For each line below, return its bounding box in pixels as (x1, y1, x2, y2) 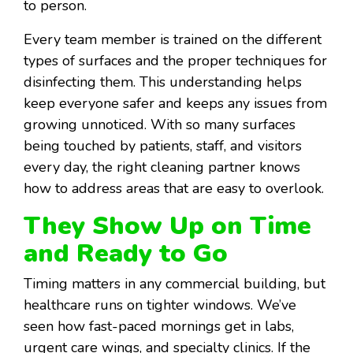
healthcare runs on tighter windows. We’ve (24, 295, 296, 315)
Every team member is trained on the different (24, 30, 321, 50)
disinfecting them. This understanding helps (24, 72, 302, 92)
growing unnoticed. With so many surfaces (24, 115, 295, 135)
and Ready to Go (24, 236, 228, 271)
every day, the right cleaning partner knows (24, 158, 300, 177)
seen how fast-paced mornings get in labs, (24, 317, 294, 336)
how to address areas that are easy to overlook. (24, 179, 324, 199)
